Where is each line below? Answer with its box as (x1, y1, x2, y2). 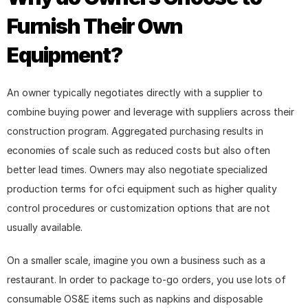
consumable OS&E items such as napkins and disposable (7, 292, 263, 305)
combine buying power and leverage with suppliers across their (7, 105, 294, 118)
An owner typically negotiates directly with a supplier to (7, 86, 263, 98)
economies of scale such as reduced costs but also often (7, 144, 270, 156)
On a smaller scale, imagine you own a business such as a (7, 254, 265, 266)
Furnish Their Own (7, 13, 183, 38)
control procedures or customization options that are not (7, 201, 270, 214)
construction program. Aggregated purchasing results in (7, 124, 263, 137)
